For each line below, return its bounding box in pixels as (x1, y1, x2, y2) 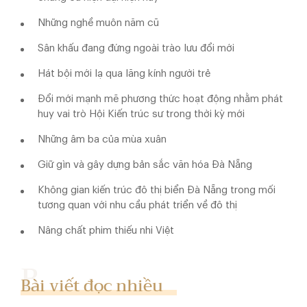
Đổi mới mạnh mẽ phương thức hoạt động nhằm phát (38, 93, 283, 104)
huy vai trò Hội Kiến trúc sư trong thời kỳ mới (38, 108, 245, 119)
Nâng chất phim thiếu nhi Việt (38, 225, 174, 236)
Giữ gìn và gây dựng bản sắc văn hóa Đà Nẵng (38, 159, 252, 170)
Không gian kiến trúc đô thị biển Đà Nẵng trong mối (38, 184, 275, 195)
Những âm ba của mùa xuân (38, 134, 167, 145)
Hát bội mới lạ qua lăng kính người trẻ (38, 68, 210, 79)
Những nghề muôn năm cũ (38, 17, 159, 28)
